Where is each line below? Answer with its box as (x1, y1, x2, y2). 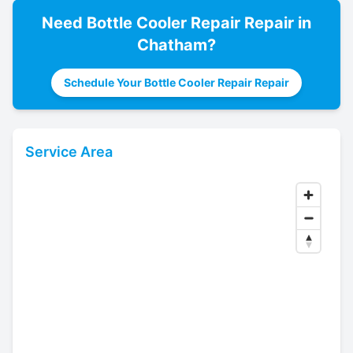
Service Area (25, 143, 113, 160)
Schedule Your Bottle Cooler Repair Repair (64, 76, 289, 89)
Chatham (137, 35, 207, 54)
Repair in (240, 13, 311, 32)
